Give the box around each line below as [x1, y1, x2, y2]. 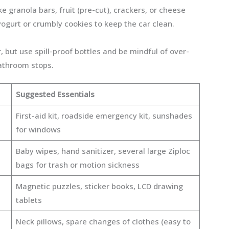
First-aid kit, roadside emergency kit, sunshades [15, 110, 192, 121]
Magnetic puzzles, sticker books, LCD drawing [15, 181, 183, 191]
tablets [15, 195, 42, 205]
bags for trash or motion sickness [15, 159, 140, 170]
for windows [15, 124, 61, 134]
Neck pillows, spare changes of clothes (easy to [15, 216, 191, 226]
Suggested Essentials [15, 89, 95, 99]
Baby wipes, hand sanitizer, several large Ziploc [15, 146, 190, 156]
